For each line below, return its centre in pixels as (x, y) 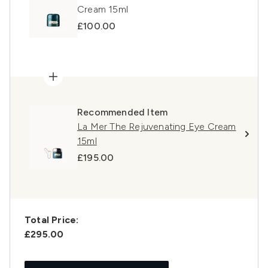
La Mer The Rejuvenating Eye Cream (157, 127)
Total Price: (52, 220)
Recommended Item (123, 112)
